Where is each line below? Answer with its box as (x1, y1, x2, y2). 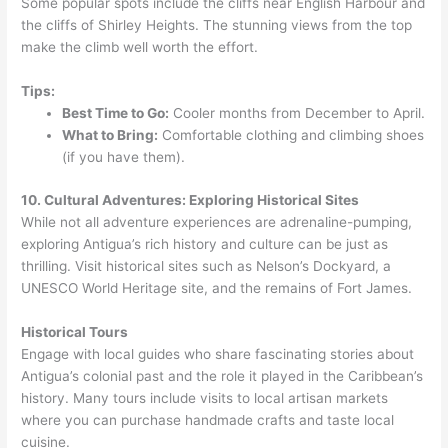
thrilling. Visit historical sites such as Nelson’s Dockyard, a (21, 257, 392, 274)
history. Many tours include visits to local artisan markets (21, 389, 389, 406)
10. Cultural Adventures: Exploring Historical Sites (21, 191, 360, 208)
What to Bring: (62, 127, 159, 144)
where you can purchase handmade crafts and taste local (21, 411, 395, 428)
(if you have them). (62, 149, 186, 166)
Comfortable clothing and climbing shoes (158, 127, 425, 144)
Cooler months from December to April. (169, 105, 426, 122)
